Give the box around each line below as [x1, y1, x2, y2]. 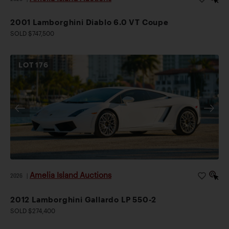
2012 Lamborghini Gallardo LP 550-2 [10, 194, 157, 204]
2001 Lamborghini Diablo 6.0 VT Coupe [10, 17, 169, 27]
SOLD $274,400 [10, 207, 55, 214]
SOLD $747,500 [10, 30, 54, 37]
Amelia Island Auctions [30, 170, 111, 180]
